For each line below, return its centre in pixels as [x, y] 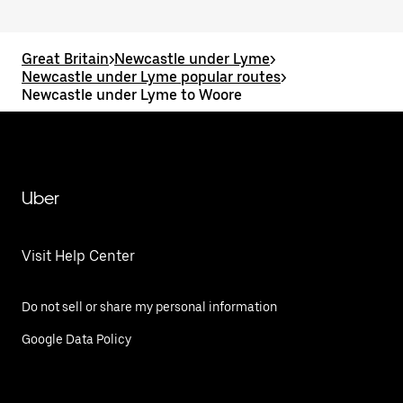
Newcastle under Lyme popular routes [151, 77]
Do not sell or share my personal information [149, 307]
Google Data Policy [76, 339]
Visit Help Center [78, 256]
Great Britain [65, 59]
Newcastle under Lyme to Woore [132, 95]
